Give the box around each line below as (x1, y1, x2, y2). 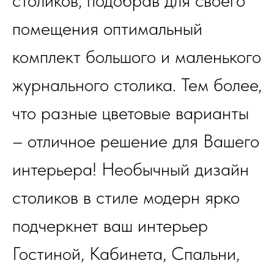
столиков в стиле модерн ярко (12, 186, 240, 209)
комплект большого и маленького (12, 45, 261, 68)
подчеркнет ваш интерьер (12, 214, 208, 237)
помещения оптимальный (12, 17, 202, 40)
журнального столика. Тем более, (12, 73, 262, 96)
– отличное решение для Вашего (12, 130, 259, 152)
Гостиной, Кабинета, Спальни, (12, 242, 240, 265)
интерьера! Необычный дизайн (12, 158, 249, 180)
